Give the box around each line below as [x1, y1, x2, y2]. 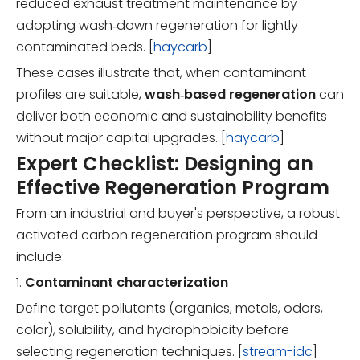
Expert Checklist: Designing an [16, 150, 313, 178]
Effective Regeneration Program [16, 174, 329, 202]
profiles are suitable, [16, 85, 145, 104]
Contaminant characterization [25, 273, 228, 292]
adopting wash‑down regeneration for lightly [16, 16, 298, 35]
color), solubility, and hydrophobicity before [16, 321, 289, 340]
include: [16, 247, 64, 267]
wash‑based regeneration [145, 85, 316, 104]
